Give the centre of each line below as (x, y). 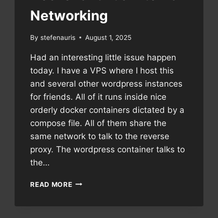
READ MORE (51, 184)
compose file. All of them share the (99, 123)
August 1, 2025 (108, 37)
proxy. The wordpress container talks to (108, 149)
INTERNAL (90, 212)
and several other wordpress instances (107, 83)
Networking (69, 15)
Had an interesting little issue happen (103, 57)
